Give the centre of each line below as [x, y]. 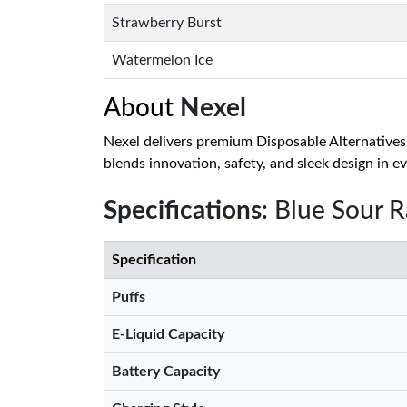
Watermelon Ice [162, 60]
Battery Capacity [166, 372]
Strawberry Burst [167, 23]
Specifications [183, 211]
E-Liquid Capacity [168, 334]
